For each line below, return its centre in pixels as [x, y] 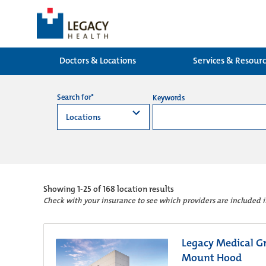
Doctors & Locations [97, 61]
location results [145, 189]
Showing [60, 189]
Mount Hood [211, 258]
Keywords [169, 98]
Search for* [76, 97]
